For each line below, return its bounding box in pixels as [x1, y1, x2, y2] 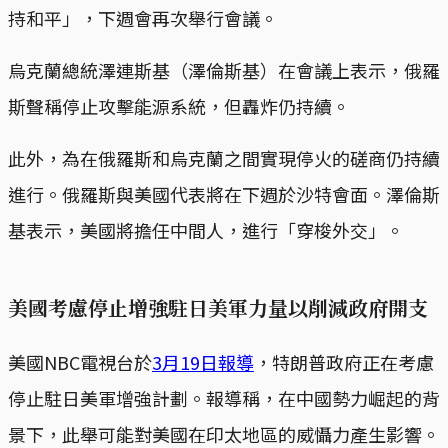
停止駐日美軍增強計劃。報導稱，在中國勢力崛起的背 [8, 385, 440, 412]
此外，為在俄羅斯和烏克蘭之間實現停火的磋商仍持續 [8, 145, 440, 172]
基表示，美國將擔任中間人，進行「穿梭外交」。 [8, 217, 404, 244]
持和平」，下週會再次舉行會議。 [8, 5, 278, 32]
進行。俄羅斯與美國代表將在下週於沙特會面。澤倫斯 [8, 181, 440, 208]
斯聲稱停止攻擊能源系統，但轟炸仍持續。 [8, 93, 350, 120]
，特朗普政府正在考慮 [254, 349, 434, 376]
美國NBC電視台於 [8, 349, 152, 376]
